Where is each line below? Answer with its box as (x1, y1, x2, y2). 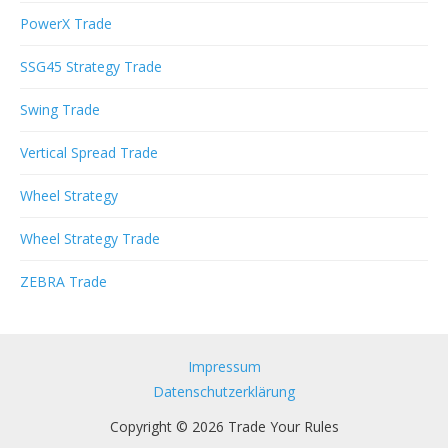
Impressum (187, 357, 261, 377)
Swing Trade (20, 100, 100, 120)
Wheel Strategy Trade (20, 229, 160, 249)
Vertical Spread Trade (20, 143, 158, 163)
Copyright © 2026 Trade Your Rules (109, 417, 339, 437)
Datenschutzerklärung (153, 382, 295, 402)
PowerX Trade (20, 14, 112, 34)
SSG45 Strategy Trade (20, 57, 162, 77)
